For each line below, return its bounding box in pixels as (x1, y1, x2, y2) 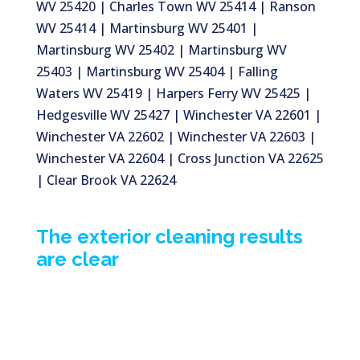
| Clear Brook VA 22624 (35, 171, 176, 190)
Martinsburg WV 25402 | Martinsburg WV (35, 41, 287, 59)
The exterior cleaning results (35, 225, 303, 249)
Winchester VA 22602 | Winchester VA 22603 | (35, 128, 316, 146)
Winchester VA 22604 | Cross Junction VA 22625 (35, 149, 324, 168)
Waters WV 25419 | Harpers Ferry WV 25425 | (35, 84, 311, 103)
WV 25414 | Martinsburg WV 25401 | (35, 19, 258, 38)
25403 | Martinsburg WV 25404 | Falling (35, 63, 278, 81)
